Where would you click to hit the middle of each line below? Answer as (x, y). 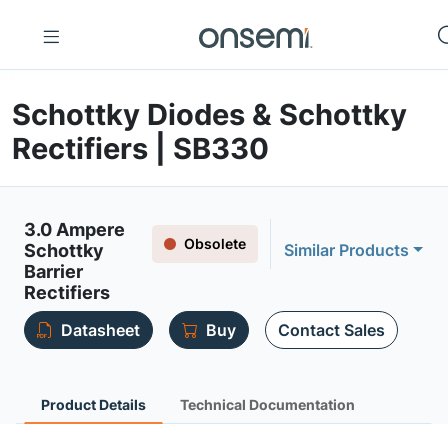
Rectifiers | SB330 (140, 148)
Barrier (53, 271)
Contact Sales (331, 330)
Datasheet (100, 330)
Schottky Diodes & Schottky (209, 114)
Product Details (93, 404)
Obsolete (215, 243)
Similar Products (347, 250)
